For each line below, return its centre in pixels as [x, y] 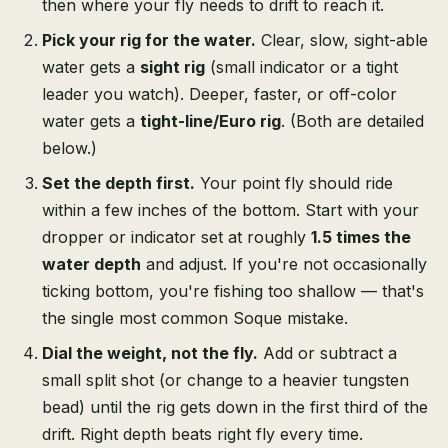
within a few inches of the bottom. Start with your [230, 210]
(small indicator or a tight [301, 67]
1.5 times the [361, 237]
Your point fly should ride [294, 183]
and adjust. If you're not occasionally [284, 264]
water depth [91, 264]
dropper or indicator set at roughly [176, 237]
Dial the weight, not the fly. [150, 353]
